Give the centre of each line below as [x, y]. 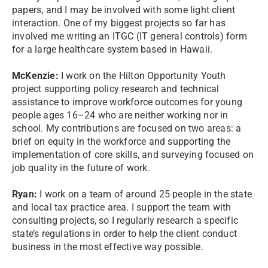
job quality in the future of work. [81, 168]
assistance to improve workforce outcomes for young [127, 102]
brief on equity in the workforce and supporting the [121, 141]
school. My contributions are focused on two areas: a [127, 128]
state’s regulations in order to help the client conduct [125, 234]
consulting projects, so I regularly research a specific [125, 220]
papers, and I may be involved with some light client [124, 10]
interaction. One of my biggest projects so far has [119, 23]
